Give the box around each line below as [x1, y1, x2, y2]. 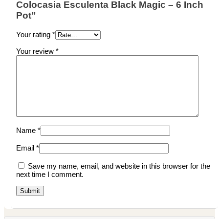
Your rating [16, 30, 52, 39]
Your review [16, 46, 56, 55]
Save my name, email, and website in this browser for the [28, 161, 210, 170]
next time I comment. [16, 170, 84, 178]
